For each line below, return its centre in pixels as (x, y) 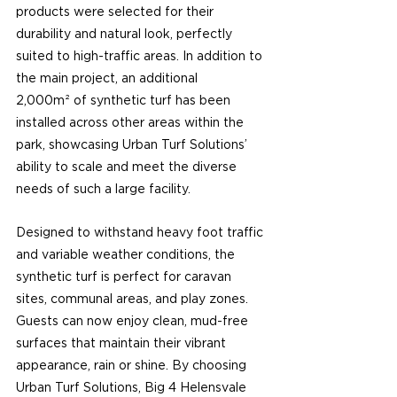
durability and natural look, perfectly (126, 34)
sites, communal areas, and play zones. (134, 299)
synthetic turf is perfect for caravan (125, 277)
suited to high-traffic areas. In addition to (141, 56)
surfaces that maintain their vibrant (123, 343)
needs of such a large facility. (103, 189)
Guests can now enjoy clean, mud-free (134, 321)
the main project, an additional (109, 78)
